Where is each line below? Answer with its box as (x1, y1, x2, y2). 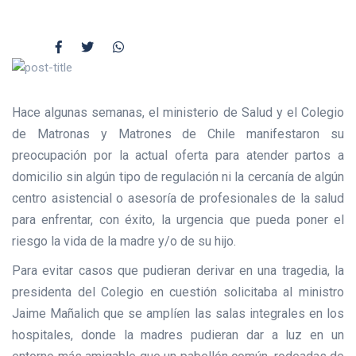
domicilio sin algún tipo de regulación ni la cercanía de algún (12, 169, 344, 185)
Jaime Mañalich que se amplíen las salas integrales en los (12, 306, 344, 322)
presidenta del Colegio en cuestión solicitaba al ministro (12, 284, 344, 300)
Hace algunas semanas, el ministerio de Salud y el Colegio (12, 105, 344, 121)
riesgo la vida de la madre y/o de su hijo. (12, 234, 236, 250)
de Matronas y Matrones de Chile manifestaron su (12, 126, 344, 142)
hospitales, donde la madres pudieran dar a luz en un (12, 327, 344, 343)
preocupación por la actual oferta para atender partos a (12, 148, 344, 164)
